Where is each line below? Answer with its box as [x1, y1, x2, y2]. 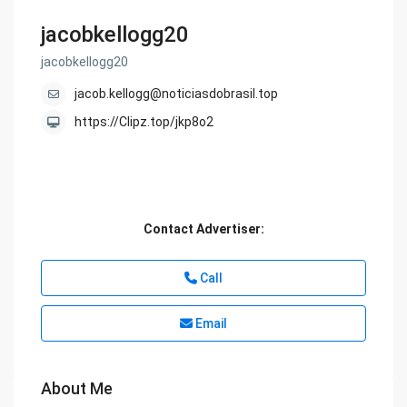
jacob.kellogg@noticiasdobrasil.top [74, 86, 279, 102]
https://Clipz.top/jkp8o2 [74, 114, 214, 130]
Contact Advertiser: [143, 222, 264, 237]
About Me [41, 379, 114, 399]
